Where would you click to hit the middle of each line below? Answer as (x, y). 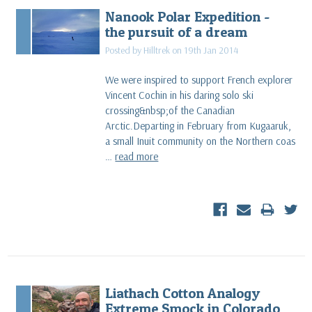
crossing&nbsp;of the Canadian (170, 110)
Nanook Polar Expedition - (188, 16)
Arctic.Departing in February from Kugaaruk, (198, 125)
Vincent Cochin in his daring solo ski (180, 95)
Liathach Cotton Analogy (183, 292)
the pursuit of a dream (177, 31)
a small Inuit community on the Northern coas (201, 141)
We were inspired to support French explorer (199, 79)
